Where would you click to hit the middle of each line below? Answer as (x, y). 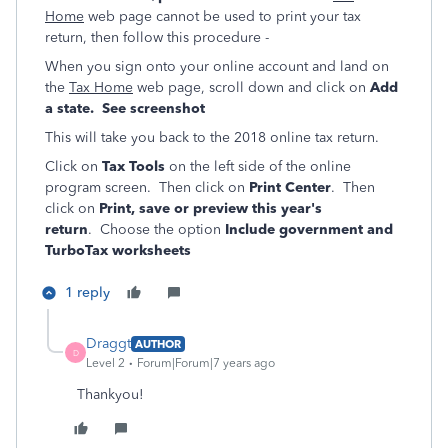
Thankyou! (110, 394)
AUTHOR (158, 343)
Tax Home (101, 87)
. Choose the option (156, 229)
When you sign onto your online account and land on (217, 66)
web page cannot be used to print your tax (222, 16)
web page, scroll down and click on (251, 87)
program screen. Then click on (145, 187)
